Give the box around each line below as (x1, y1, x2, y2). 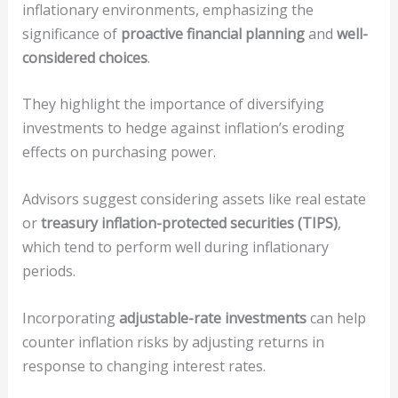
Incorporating (21, 307, 119, 328)
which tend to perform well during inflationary (21, 237, 329, 258)
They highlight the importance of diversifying (21, 94, 324, 115)
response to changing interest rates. (21, 355, 266, 376)
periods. (21, 261, 76, 282)
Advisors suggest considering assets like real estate (21, 189, 366, 210)
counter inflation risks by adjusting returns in (21, 331, 324, 352)
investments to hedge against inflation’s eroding (21, 118, 345, 139)
